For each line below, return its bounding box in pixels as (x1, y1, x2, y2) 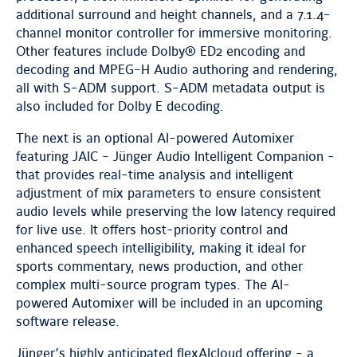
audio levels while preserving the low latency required (16, 204, 335, 220)
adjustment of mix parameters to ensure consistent (16, 186, 321, 202)
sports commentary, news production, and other (16, 259, 303, 275)
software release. (16, 314, 120, 330)
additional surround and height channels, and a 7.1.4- (16, 7, 331, 23)
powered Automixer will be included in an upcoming (16, 296, 323, 312)
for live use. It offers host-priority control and (16, 222, 288, 238)
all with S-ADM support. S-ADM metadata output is (16, 80, 325, 96)
